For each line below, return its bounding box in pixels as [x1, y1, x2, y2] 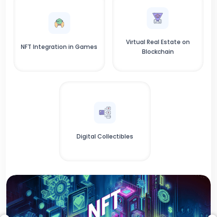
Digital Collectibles [77, 132, 133, 140]
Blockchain [141, 47, 174, 56]
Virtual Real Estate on [125, 37, 190, 46]
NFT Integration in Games [21, 42, 98, 51]
